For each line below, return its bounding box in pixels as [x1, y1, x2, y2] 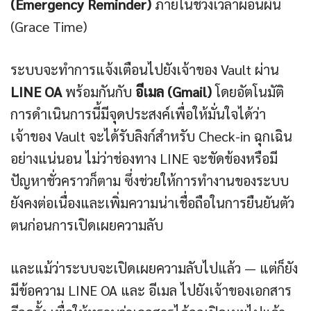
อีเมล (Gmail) [135, 83, 212, 101]
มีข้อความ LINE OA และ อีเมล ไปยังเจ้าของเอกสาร [10, 281, 292, 300]
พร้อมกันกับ [62, 83, 135, 101]
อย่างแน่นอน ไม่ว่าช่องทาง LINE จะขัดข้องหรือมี [10, 149, 278, 168]
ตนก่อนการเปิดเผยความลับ [10, 216, 163, 235]
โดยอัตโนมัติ [212, 83, 284, 101]
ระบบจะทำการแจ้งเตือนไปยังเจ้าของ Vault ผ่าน [10, 60, 279, 79]
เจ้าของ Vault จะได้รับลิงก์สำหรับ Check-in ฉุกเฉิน [10, 127, 292, 146]
